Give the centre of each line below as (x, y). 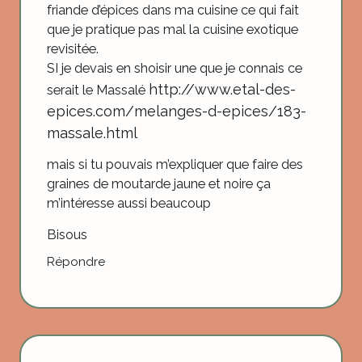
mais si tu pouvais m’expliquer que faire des (175, 165)
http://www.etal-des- (222, 89)
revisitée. (73, 48)
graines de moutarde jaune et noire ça (159, 184)
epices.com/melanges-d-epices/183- (177, 111)
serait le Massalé (98, 90)
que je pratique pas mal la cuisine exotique (173, 29)
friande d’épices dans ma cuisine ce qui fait (173, 10)
